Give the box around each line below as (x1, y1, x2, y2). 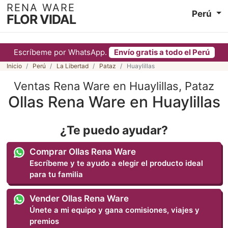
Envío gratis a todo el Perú (113, 47, 210, 57)
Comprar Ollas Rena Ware (30, 146, 136, 157)
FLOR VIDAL (6, 12, 76, 27)
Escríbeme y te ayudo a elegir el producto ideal (30, 158, 204, 168)
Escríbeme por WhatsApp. (13, 47, 109, 57)
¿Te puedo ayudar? (60, 123, 168, 137)
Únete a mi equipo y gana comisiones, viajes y (30, 205, 200, 215)
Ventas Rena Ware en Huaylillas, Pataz (14, 79, 214, 93)
